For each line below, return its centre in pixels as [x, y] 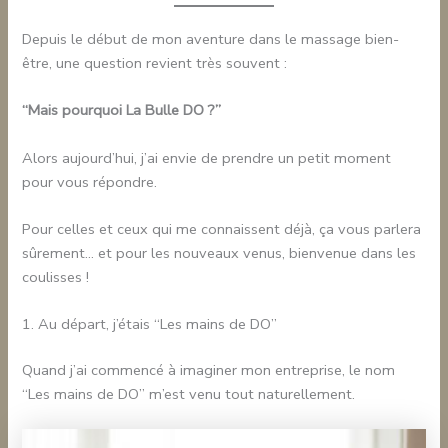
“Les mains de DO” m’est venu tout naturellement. [189, 394]
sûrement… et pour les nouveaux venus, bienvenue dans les [219, 252]
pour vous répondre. [90, 181]
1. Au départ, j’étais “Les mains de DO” [150, 324]
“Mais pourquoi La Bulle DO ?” [122, 110]
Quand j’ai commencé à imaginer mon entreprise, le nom [209, 370]
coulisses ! [56, 276]
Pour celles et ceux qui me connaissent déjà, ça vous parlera [222, 228]
